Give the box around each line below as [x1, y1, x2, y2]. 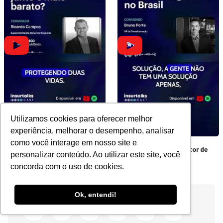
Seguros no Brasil [125, 155, 180, 164]
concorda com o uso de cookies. [10, 162, 124, 171]
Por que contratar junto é [12, 145, 91, 154]
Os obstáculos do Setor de [125, 145, 208, 154]
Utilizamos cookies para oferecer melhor [10, 114, 153, 123]
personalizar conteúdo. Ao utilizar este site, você [10, 150, 181, 159]
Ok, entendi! [75, 191, 116, 199]
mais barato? [12, 155, 53, 164]
